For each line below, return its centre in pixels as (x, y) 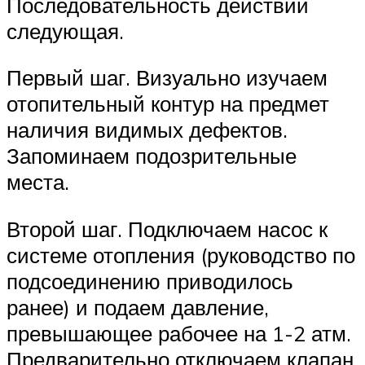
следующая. (65, 31)
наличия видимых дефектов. (147, 130)
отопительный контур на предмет (168, 104)
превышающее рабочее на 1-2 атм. (179, 333)
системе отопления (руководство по (181, 255)
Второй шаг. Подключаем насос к (167, 229)
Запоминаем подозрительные (152, 156)
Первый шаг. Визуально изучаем (167, 78)
